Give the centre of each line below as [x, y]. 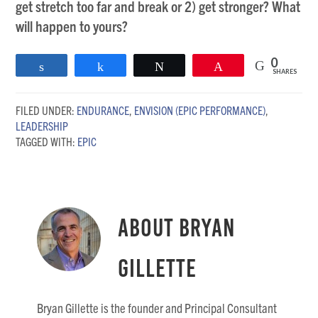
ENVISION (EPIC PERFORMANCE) [200, 110]
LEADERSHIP [42, 126]
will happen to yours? [72, 26]
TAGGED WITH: [47, 141]
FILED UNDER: [46, 110]
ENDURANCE [103, 110]
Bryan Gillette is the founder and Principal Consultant [157, 308]
